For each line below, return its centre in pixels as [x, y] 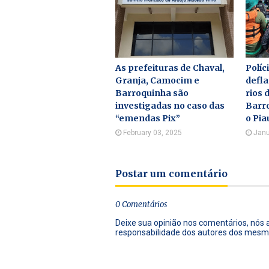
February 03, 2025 [153, 133]
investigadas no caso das [170, 106]
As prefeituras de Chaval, [170, 68]
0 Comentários [141, 204]
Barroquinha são [152, 93]
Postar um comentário [171, 174]
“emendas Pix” [148, 118]
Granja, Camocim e [157, 80]
